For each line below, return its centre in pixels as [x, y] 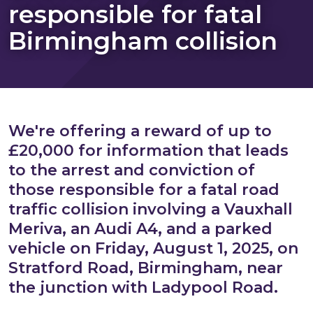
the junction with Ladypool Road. [143, 288]
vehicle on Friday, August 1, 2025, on [153, 249]
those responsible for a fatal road [144, 190]
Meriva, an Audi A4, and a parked [140, 229]
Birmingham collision [143, 41]
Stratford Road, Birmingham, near [146, 268]
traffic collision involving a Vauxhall [151, 210]
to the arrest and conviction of [132, 170]
